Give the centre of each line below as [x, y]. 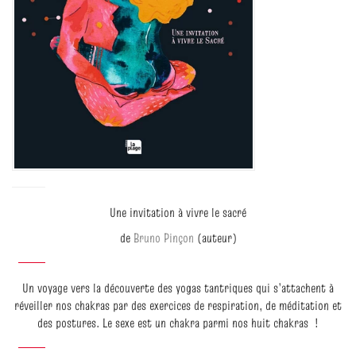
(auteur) [215, 237]
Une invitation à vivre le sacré [178, 212]
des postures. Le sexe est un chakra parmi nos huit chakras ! [178, 322]
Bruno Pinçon [163, 237]
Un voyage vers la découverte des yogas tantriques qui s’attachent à [178, 287]
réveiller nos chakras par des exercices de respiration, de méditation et [178, 305]
